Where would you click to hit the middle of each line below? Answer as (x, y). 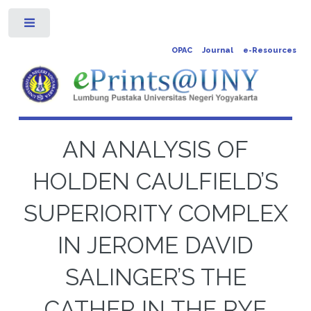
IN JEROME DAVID (155, 245)
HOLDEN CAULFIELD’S (155, 181)
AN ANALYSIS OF (155, 149)
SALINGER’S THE (155, 277)
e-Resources (269, 50)
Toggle (73, 26)
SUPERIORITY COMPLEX (155, 213)
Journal (217, 50)
